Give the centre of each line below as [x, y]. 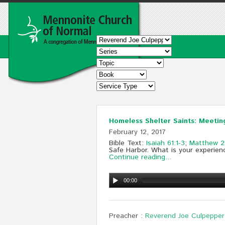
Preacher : [126, 216]
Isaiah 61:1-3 [165, 143]
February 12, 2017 [137, 132]
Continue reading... [140, 157]
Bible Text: [128, 143]
